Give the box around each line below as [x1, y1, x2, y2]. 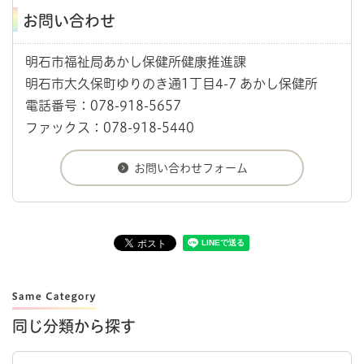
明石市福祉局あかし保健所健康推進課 [25, 55, 246, 69]
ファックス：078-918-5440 [25, 121, 194, 135]
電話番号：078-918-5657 [25, 99, 181, 113]
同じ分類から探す [12, 318, 136, 335]
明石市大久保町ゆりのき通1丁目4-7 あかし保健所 [25, 77, 318, 91]
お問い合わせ [23, 13, 115, 29]
